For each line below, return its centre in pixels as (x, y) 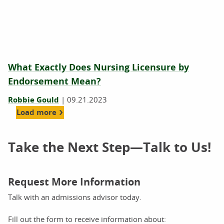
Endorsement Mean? (54, 81)
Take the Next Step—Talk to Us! (109, 147)
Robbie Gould (33, 100)
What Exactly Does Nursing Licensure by (98, 67)
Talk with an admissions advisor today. (75, 197)
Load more (36, 112)
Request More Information (74, 182)
